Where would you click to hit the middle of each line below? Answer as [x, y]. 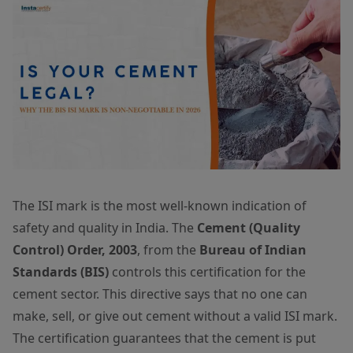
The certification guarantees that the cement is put [164, 338]
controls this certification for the [207, 271]
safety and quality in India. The [105, 227]
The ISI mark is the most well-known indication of [160, 205]
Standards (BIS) [61, 271]
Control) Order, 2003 [75, 249]
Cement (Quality [249, 227]
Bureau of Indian [253, 249]
